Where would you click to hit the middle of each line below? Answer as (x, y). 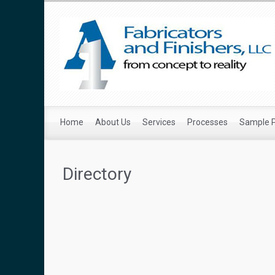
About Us (113, 122)
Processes (207, 122)
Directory (97, 174)
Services (159, 122)
